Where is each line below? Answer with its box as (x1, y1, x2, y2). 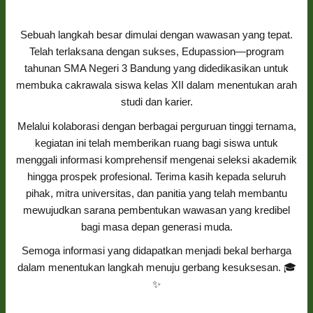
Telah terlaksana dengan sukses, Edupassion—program (29, 45, 284, 57)
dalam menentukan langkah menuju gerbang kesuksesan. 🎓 (17, 261, 296, 274)
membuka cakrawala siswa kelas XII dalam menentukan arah (16, 78, 297, 91)
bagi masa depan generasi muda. (80, 220, 233, 233)
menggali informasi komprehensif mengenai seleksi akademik (16, 153, 297, 166)
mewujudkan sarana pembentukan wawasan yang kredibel (23, 203, 290, 216)
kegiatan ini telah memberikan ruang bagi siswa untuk (35, 136, 278, 149)
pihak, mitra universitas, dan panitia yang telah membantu (26, 187, 287, 199)
